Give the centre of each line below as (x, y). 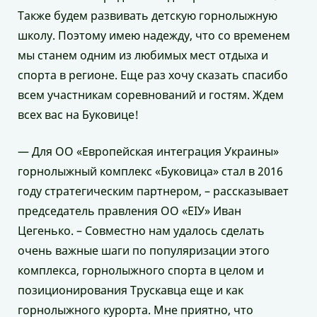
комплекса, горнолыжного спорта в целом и (141, 270)
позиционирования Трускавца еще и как (131, 290)
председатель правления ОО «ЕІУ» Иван (129, 211)
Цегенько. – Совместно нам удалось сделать (141, 230)
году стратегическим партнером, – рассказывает (153, 191)
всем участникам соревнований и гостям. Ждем (151, 94)
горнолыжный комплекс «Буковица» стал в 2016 (150, 171)
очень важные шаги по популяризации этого (144, 250)
